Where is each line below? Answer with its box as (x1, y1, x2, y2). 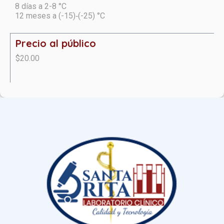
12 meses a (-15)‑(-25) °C (15, 10, 105, 20)
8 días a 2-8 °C (15, 1, 66, 11)
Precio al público (15, 36, 96, 49)
